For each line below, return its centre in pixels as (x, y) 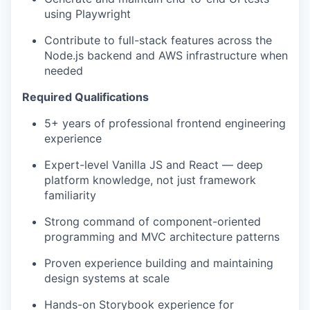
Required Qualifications (85, 97)
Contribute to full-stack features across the (158, 40)
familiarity (70, 195)
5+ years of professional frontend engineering (165, 124)
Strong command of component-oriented (153, 222)
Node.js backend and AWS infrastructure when (166, 56)
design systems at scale (107, 279)
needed (64, 71)
